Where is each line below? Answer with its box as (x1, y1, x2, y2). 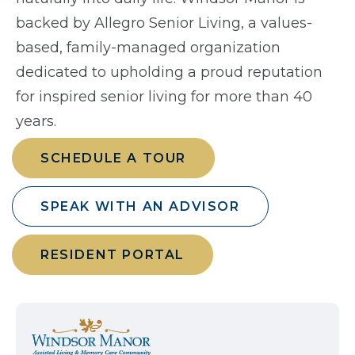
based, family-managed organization (16, 39, 281, 56)
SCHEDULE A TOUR (40, 151, 186, 166)
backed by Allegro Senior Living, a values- (16, 14, 312, 32)
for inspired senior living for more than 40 (16, 88, 312, 105)
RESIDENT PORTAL (40, 247, 185, 262)
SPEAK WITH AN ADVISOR (40, 199, 240, 214)
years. (16, 113, 56, 130)
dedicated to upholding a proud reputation (16, 63, 323, 81)
